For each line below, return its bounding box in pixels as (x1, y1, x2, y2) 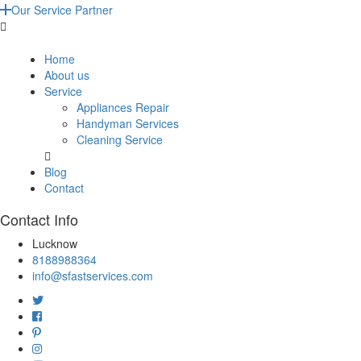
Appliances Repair (77, 99, 169, 115)
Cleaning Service (77, 131, 163, 147)
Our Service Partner (11, 2, 113, 18)
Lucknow (32, 235, 77, 251)
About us (44, 67, 89, 83)
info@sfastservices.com (32, 268, 153, 284)
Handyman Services (77, 115, 179, 131)
